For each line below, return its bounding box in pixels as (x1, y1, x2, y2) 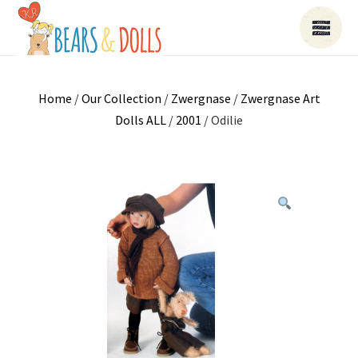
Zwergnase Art (240, 90, 320, 106)
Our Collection (81, 90, 161, 106)
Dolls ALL (115, 112, 166, 128)
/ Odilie (201, 112, 243, 128)
